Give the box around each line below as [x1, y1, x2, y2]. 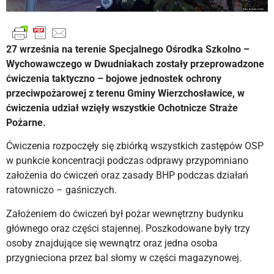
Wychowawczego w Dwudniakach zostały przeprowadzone [6, 58, 264, 70]
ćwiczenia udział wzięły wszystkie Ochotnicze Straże [6, 102, 238, 114]
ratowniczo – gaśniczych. [6, 184, 117, 196]
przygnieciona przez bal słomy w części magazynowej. [6, 251, 242, 264]
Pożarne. [6, 117, 46, 129]
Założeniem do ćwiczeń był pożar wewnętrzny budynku [6, 207, 243, 220]
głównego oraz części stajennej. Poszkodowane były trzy [6, 222, 250, 234]
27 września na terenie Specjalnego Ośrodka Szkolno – [6, 43, 250, 56]
